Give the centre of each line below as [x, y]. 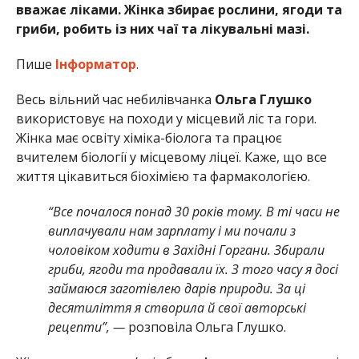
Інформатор [95, 65]
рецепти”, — [88, 327]
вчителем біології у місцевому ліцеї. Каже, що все [171, 157]
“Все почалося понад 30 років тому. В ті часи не [194, 212]
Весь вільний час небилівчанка [115, 100]
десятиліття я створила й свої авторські [177, 308]
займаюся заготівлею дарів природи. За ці [176, 289]
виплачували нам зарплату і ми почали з [171, 231]
